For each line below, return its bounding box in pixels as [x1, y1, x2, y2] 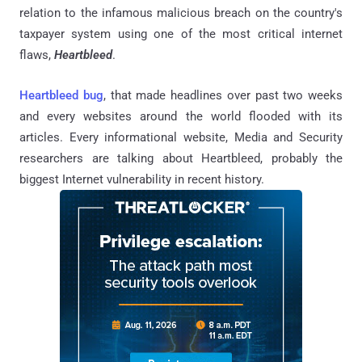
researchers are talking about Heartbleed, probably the [19, 150, 343, 166]
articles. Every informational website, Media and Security [19, 129, 343, 145]
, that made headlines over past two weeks [103, 87, 343, 103]
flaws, [19, 47, 54, 62]
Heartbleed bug [19, 87, 103, 103]
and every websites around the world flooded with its [19, 108, 343, 124]
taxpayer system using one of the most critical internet [19, 26, 343, 41]
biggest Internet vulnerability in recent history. [19, 171, 264, 187]
